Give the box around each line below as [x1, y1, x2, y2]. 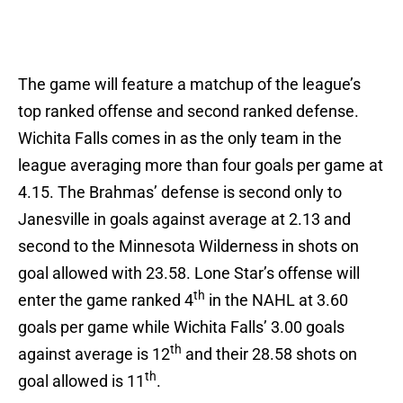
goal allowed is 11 [18, 372, 145, 391]
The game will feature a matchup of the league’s [18, 75, 361, 94]
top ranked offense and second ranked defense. [18, 102, 359, 121]
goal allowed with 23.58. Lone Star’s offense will [18, 264, 360, 283]
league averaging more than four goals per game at [18, 156, 383, 175]
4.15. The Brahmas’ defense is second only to [18, 183, 342, 202]
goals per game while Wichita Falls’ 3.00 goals [18, 318, 345, 337]
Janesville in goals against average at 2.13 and [18, 210, 351, 229]
